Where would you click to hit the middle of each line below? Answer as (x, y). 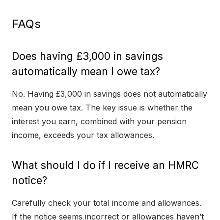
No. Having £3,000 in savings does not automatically (110, 94)
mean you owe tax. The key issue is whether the (102, 108)
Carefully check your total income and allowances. (107, 203)
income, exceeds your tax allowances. (83, 135)
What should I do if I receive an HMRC (105, 165)
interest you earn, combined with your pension (99, 122)
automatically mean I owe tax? (86, 72)
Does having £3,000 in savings (87, 56)
